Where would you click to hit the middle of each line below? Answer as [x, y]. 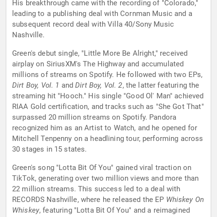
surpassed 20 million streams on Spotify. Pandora [94, 117]
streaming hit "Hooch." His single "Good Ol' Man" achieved [108, 96]
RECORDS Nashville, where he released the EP [89, 200]
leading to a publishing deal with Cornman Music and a [102, 14]
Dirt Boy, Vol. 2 [99, 85]
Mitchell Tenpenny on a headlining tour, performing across [108, 139]
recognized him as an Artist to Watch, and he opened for [105, 128]
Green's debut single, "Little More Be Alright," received [100, 54]
